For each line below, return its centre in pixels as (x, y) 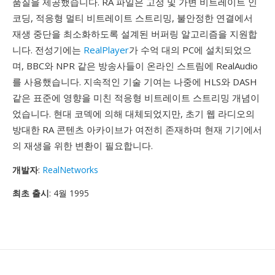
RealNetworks (70, 170)
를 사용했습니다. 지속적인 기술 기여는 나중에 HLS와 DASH (135, 82)
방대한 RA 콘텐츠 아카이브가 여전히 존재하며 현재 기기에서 (137, 130)
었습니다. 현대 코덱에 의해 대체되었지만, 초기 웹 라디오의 (134, 114)
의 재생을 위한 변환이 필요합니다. (83, 145)
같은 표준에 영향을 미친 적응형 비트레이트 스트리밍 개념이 (136, 98)
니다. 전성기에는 (48, 50)
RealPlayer (106, 50)
